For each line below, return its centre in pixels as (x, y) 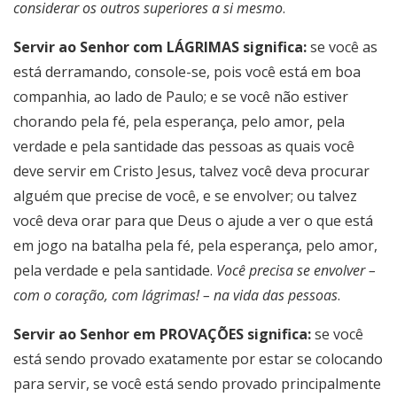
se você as (342, 47)
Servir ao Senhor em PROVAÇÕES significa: (162, 335)
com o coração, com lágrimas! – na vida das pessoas (175, 296)
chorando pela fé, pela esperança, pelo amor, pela (179, 122)
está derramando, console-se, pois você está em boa (187, 72)
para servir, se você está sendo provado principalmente (197, 384)
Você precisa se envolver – (296, 271)
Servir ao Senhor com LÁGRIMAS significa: (160, 47)
